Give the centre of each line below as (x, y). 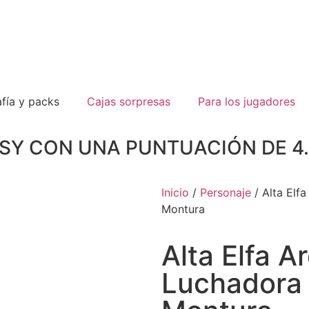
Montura (183, 209)
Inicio (175, 192)
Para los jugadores (247, 101)
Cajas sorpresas (129, 101)
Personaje (226, 192)
